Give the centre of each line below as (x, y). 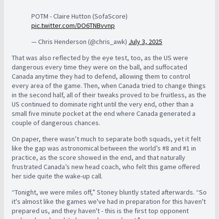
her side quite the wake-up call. (58, 176)
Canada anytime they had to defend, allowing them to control (101, 76)
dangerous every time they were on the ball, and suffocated (99, 67)
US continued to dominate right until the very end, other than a (103, 104)
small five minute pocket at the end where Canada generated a (104, 113)
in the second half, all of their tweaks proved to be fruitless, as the (109, 95)
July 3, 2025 (145, 42)
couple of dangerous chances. (57, 123)
